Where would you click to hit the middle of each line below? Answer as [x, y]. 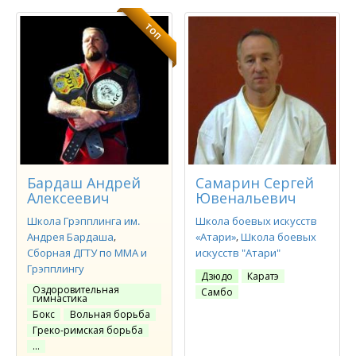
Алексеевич [68, 197]
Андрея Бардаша [70, 236]
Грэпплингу [56, 268]
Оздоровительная [76, 289]
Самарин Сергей [254, 182]
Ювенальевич [246, 197]
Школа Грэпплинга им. [83, 221]
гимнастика [60, 298]
